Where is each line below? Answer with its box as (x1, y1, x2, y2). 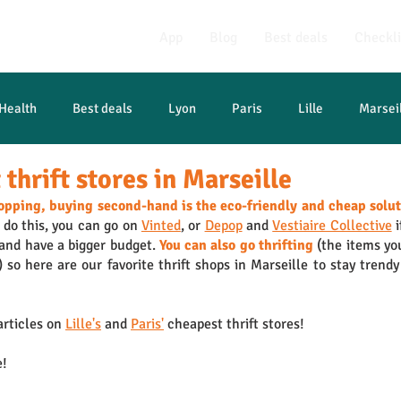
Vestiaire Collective (272, 217, 392, 235)
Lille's (65, 315, 101, 333)
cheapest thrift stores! (164, 315, 304, 333)
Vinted (141, 217, 181, 235)
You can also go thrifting (158, 236, 314, 254)
